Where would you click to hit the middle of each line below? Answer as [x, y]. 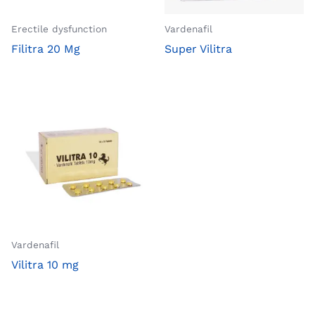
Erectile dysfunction [59, 28]
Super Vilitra [198, 49]
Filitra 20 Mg [46, 49]
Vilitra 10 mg [45, 265]
